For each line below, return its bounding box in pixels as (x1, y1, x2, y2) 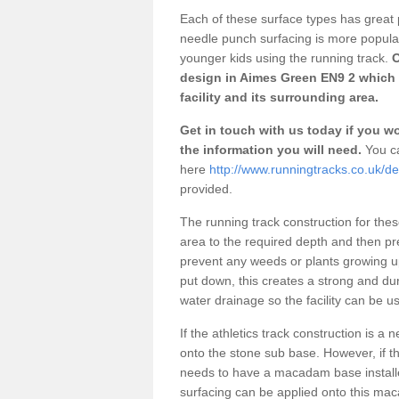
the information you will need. (180, 142, 362, 157)
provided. (180, 181, 236, 196)
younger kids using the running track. (180, 50, 388, 65)
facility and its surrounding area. (180, 89, 379, 104)
